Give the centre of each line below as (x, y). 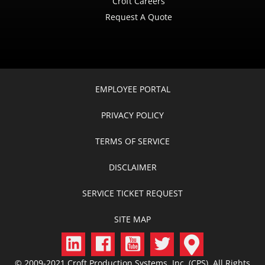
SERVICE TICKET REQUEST (132, 193)
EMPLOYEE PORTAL (132, 89)
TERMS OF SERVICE (132, 141)
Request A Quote (138, 17)
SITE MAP (132, 219)
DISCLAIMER (132, 167)
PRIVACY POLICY (132, 115)
